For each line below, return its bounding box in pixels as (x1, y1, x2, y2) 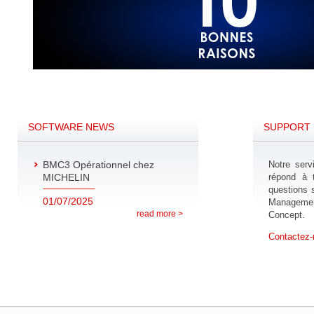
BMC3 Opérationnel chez (43, 159, 154, 170)
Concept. (268, 210, 305, 220)
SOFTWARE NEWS (28, 121, 114, 132)
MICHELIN (43, 172, 90, 183)
